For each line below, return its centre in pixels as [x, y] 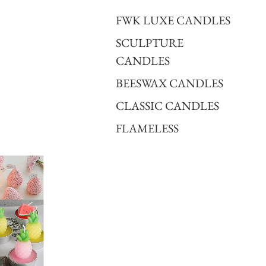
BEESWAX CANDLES [169, 83]
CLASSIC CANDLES [167, 105]
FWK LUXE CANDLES [173, 20]
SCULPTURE [149, 42]
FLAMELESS [147, 128]
